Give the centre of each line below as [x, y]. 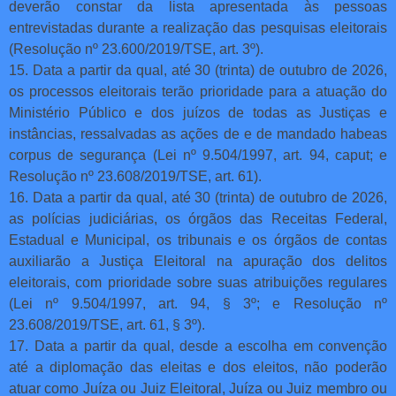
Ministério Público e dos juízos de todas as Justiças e [198, 112]
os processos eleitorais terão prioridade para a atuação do [198, 91]
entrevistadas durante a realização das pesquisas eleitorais [198, 27]
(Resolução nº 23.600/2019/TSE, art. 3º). [136, 49]
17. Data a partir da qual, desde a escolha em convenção [198, 346]
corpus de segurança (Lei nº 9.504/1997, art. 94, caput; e [198, 155]
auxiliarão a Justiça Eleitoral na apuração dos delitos [198, 261]
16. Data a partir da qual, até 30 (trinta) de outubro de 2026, [198, 197]
